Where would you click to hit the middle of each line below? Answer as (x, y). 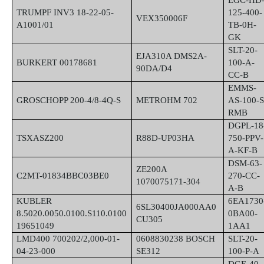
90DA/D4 (154, 68)
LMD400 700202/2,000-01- (68, 239)
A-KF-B (243, 150)
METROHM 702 (167, 100)
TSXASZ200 (40, 138)
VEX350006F (162, 18)
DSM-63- (245, 163)
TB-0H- (242, 25)
